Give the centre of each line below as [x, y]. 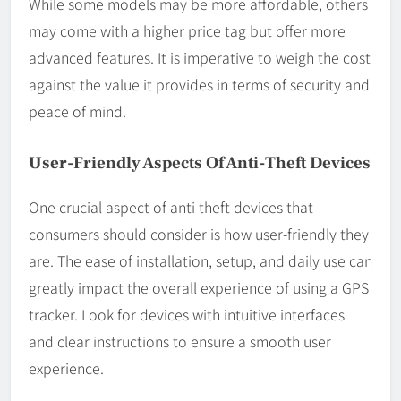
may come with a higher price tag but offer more [187, 30]
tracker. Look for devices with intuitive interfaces [187, 314]
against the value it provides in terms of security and [199, 84]
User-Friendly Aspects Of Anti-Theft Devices [200, 162]
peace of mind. [77, 111]
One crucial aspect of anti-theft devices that [171, 206]
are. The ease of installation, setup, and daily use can [200, 260]
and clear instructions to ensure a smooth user [180, 341]
